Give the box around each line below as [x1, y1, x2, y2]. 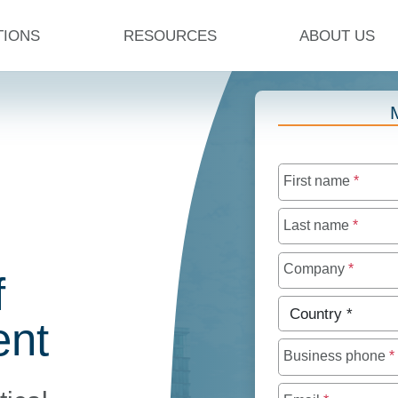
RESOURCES [123, 27, 217, 44]
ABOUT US [299, 27, 376, 44]
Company [283, 261, 348, 277]
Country [276, 298, 338, 316]
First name [283, 173, 354, 189]
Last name [283, 217, 353, 233]
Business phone [283, 348, 389, 364]
